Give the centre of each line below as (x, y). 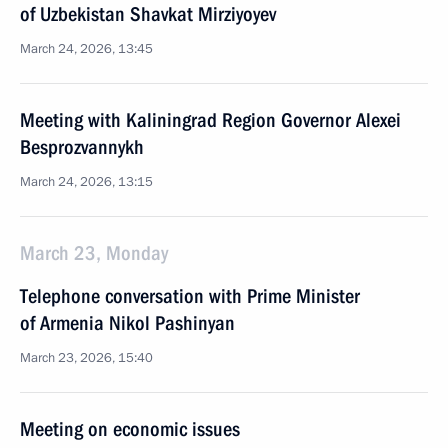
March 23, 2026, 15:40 (86, 358)
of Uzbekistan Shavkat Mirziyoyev (148, 14)
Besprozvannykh (82, 147)
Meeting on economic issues (130, 429)
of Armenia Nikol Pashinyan (127, 323)
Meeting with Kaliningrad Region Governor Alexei (210, 120)
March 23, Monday (94, 253)
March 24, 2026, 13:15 (86, 182)
